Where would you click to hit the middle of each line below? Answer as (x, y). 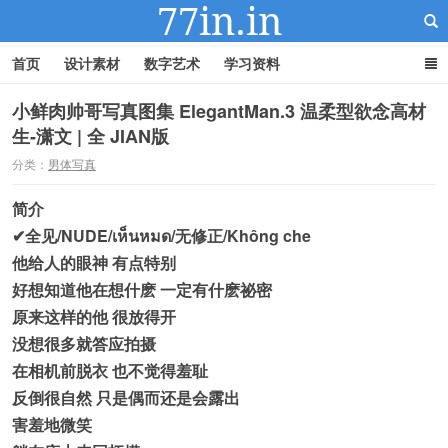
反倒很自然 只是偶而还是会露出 (126, 397)
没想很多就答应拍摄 (84, 343)
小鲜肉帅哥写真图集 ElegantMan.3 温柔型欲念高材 (219, 111)
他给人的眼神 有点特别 (94, 262)
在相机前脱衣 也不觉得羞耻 (110, 370)
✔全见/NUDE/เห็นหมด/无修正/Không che (161, 235)
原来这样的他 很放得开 (94, 316)
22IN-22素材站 (224, 163)
